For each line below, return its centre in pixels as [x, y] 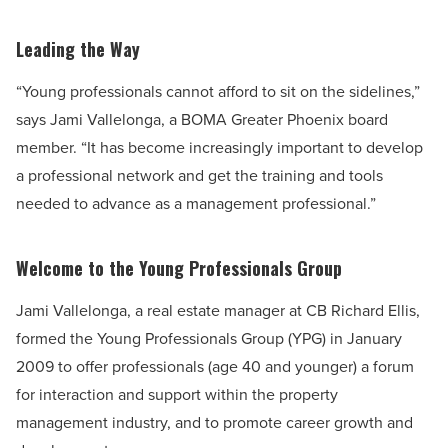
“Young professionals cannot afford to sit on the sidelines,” [218, 91]
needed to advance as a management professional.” [196, 203]
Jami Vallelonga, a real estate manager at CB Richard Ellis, [218, 310]
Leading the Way [78, 49]
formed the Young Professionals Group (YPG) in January [209, 338]
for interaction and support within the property [177, 394]
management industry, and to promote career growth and [214, 422]
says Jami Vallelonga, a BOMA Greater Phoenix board [202, 119]
